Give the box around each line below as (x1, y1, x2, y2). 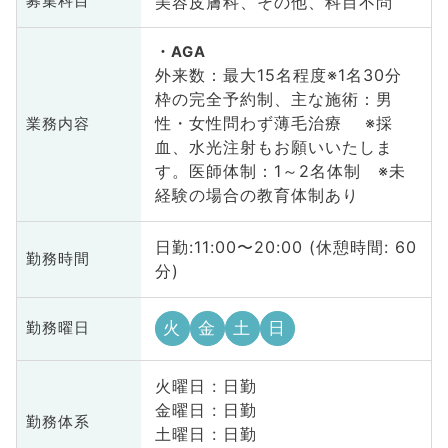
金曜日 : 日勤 (154, 400, 257, 421)
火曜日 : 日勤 (154, 376, 257, 397)
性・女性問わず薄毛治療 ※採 (154, 113, 393, 134)
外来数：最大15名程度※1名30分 (154, 65, 402, 86)
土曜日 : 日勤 (154, 424, 257, 445)
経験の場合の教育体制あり (154, 185, 359, 206)
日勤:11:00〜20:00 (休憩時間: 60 (154, 237, 417, 258)
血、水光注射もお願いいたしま (154, 137, 393, 158)
